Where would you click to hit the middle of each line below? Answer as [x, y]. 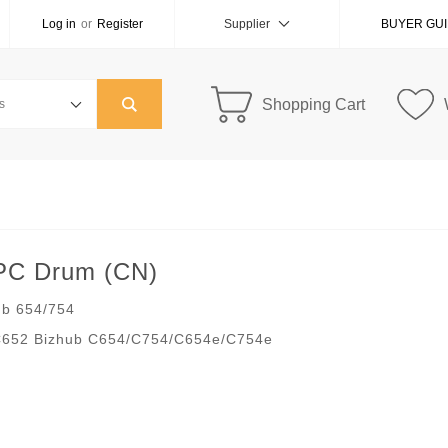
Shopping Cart [313, 104]
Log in [58, 24]
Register [119, 24]
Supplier [248, 24]
